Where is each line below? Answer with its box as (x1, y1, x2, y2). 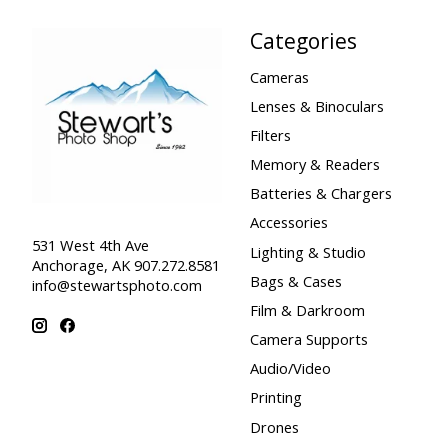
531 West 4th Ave (32, 235, 149, 255)
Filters (249, 124, 291, 145)
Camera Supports (249, 329, 368, 350)
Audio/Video (249, 358, 331, 379)
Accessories (249, 212, 328, 233)
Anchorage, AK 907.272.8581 (32, 255, 220, 275)
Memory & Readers (249, 154, 380, 175)
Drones (249, 416, 299, 437)
